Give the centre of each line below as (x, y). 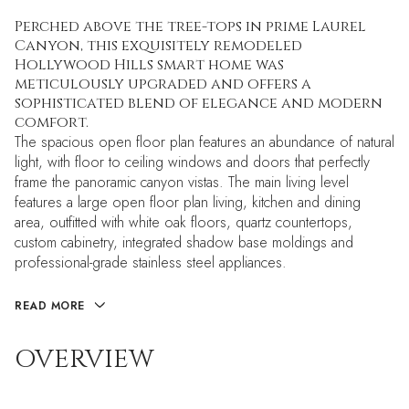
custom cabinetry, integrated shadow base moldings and (184, 242)
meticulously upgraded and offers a (163, 84)
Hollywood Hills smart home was (149, 65)
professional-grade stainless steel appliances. (151, 262)
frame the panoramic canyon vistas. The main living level (182, 182)
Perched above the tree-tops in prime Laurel (190, 26)
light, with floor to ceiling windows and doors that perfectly (192, 162)
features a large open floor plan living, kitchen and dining (188, 202)
